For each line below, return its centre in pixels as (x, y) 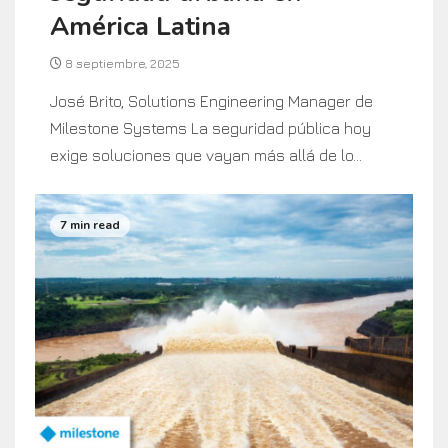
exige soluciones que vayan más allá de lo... (206, 154)
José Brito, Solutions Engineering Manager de (211, 100)
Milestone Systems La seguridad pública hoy (210, 127)
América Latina (140, 26)
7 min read (90, 225)
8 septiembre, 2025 (121, 63)
